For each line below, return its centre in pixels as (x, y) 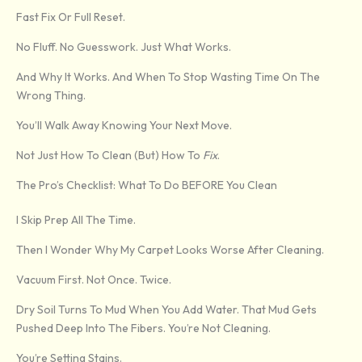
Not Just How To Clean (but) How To (109, 156)
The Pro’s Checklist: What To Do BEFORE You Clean (147, 185)
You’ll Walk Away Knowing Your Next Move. (124, 126)
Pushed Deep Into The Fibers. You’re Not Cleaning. (143, 328)
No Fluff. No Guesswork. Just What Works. (124, 47)
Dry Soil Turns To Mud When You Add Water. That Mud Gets (166, 310)
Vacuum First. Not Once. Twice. (94, 280)
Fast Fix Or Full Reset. (71, 17)
